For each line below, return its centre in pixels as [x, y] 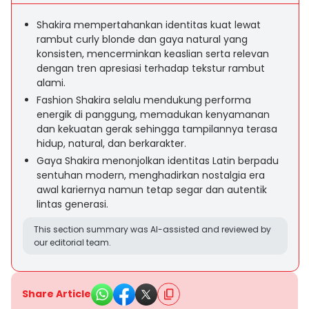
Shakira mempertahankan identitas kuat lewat [149, 25]
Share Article [57, 294]
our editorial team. [72, 242]
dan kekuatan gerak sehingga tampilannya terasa [157, 129]
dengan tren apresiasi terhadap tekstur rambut [151, 68]
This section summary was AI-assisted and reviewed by [152, 229]
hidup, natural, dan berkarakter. [111, 143]
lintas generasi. [72, 204]
